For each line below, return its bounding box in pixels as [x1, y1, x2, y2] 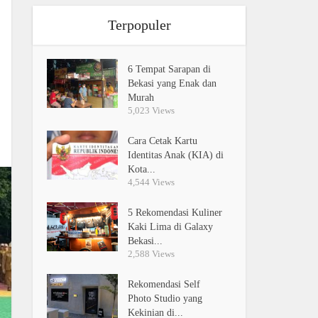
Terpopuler [107, 17, 171, 33]
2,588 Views [128, 248, 175, 259]
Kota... [128, 164, 156, 175]
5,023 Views [128, 105, 175, 116]
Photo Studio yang [128, 293, 203, 304]
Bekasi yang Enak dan [128, 78, 217, 89]
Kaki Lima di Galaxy [128, 221, 214, 232]
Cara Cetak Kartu [128, 136, 198, 146]
